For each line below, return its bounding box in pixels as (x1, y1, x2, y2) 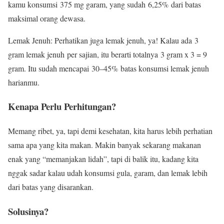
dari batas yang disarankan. (8, 181, 93, 192)
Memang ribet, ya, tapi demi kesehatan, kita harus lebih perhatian (8, 125, 212, 136)
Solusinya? (8, 204, 48, 218)
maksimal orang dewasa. (8, 12, 85, 23)
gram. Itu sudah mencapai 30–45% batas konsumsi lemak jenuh (8, 62, 209, 73)
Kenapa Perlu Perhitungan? (8, 99, 116, 113)
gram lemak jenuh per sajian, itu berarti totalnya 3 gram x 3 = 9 (8, 48, 207, 59)
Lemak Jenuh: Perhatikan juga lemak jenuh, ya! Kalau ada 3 (8, 34, 198, 45)
